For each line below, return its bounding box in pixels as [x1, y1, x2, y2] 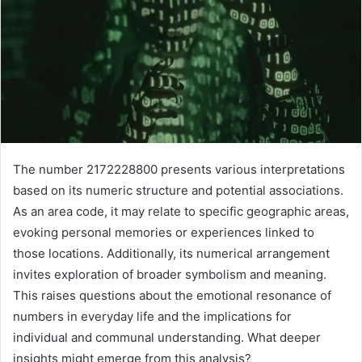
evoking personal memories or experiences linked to [13, 225, 314, 241]
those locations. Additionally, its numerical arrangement [13, 246, 330, 262]
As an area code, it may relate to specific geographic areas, [13, 204, 349, 220]
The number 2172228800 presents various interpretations [13, 162, 345, 178]
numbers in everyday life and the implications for [13, 309, 292, 325]
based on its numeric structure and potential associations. [13, 183, 343, 199]
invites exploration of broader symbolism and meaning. [13, 267, 326, 283]
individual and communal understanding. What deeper [13, 330, 321, 346]
